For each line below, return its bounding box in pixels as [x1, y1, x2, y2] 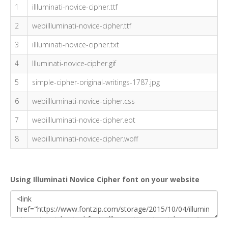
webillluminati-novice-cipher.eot [32, 115, 135, 125]
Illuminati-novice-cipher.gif [32, 59, 116, 68]
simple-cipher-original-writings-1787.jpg [32, 77, 160, 87]
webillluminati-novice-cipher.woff [32, 134, 138, 144]
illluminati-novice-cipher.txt [32, 40, 119, 49]
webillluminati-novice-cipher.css [32, 96, 135, 106]
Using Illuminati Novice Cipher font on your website [10, 175, 199, 184]
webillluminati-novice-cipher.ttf [32, 21, 131, 31]
